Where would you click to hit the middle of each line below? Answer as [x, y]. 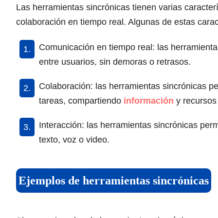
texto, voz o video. [74, 139]
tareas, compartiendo [81, 100]
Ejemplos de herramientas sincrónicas [114, 180]
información [149, 100]
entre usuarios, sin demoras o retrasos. [115, 62]
